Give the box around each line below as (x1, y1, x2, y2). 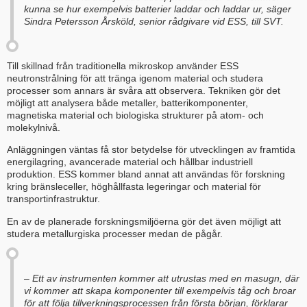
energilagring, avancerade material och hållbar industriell (7, 156, 253, 168)
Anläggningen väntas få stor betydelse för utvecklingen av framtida (7, 144, 295, 156)
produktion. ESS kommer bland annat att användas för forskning (7, 169, 285, 180)
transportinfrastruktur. (7, 193, 100, 205)
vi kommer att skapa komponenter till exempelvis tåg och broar (24, 284, 296, 296)
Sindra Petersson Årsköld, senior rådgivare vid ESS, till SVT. (24, 16, 284, 27)
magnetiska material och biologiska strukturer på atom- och (7, 109, 264, 121)
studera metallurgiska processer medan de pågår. (7, 228, 223, 239)
